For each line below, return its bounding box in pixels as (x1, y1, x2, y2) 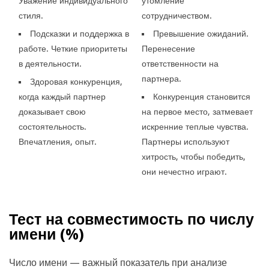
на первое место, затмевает (141, 106, 253, 116)
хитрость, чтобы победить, (141, 151, 246, 162)
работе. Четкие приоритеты (19, 43, 128, 53)
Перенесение (141, 43, 195, 53)
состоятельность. (19, 121, 87, 131)
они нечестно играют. (141, 166, 227, 177)
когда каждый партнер (19, 91, 106, 101)
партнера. (141, 73, 181, 83)
